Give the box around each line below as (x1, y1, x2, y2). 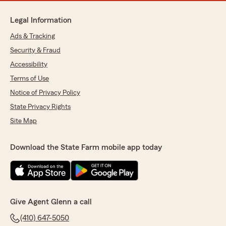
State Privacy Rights (10, 103, 71, 110)
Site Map (10, 117, 37, 125)
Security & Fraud (10, 46, 61, 54)
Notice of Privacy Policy (10, 89, 80, 96)
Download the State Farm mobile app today (10, 143, 162, 151)
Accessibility (10, 61, 47, 68)
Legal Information (10, 16, 72, 24)
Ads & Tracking (10, 32, 55, 40)
